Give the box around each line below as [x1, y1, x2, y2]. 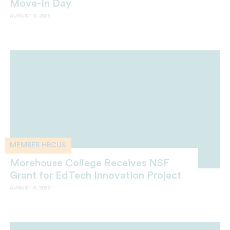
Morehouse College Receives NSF [10, 158, 169, 169]
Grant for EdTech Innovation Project [10, 170, 181, 181]
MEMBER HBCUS [10, 142, 66, 149]
